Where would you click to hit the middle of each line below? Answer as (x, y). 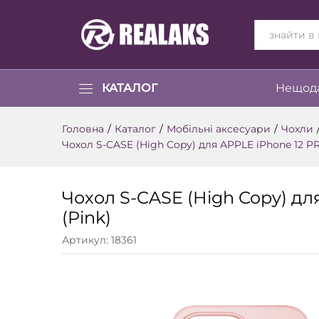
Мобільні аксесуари (219, 129)
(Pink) (87, 218)
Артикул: (87, 240)
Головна (83, 129)
